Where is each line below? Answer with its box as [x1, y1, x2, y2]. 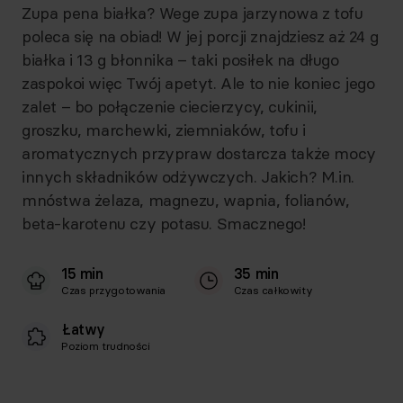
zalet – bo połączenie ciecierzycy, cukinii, [22, 96, 318, 117]
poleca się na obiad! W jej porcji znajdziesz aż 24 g [22, 26, 379, 47]
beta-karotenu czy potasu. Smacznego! [22, 213, 306, 234]
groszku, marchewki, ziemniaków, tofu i [22, 120, 306, 140]
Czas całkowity [233, 283, 313, 297]
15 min [61, 264, 103, 282]
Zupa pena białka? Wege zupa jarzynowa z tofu [22, 3, 363, 23]
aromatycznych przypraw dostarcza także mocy [22, 143, 376, 164]
